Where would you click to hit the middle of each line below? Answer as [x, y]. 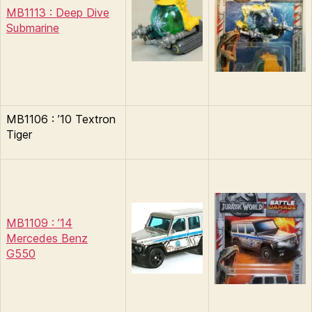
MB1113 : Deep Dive [58, 12]
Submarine [33, 28]
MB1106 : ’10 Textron [61, 119]
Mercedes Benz [47, 238]
